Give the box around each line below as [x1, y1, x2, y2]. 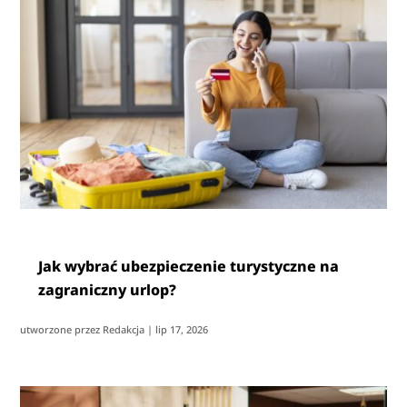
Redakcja [103, 322, 145, 336]
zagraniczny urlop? [38, 279, 177, 300]
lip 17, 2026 [155, 322, 209, 336]
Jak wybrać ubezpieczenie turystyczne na [38, 255, 340, 276]
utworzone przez [20, 322, 104, 336]
